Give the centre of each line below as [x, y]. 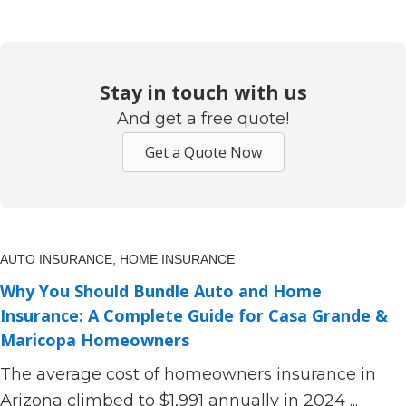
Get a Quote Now [203, 152]
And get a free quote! [203, 119]
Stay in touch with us [203, 92]
